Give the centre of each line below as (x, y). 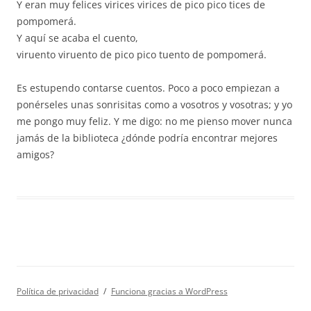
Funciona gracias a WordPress (169, 291)
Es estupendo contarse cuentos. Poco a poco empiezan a (148, 88)
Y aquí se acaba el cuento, (77, 38)
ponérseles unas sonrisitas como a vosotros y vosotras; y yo (154, 104)
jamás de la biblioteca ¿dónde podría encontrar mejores (147, 138)
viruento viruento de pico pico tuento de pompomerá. (142, 54)
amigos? (35, 154)
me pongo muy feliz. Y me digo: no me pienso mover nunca (154, 121)
